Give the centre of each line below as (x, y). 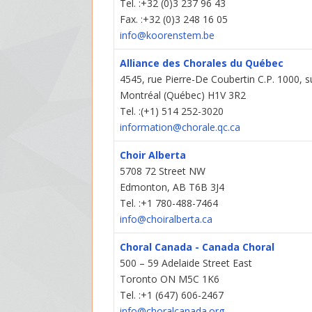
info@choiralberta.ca (166, 219)
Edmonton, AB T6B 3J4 (172, 187)
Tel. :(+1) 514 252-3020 (172, 111)
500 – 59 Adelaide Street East (186, 263)
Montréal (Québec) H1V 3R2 (183, 95)
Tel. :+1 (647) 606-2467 (172, 295)
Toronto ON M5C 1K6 (170, 279)
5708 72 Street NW (163, 171)
